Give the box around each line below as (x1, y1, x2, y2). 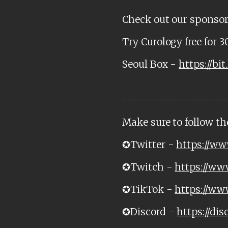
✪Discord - (122, 206, 177, 218)
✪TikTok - (122, 183, 175, 196)
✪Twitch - (122, 161, 175, 174)
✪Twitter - (122, 138, 177, 151)
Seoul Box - (122, 58, 179, 71)
